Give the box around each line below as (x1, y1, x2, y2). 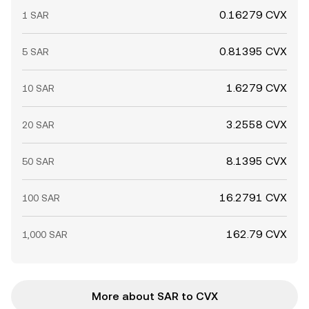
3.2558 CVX (226, 118, 287, 131)
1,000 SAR (22, 229, 68, 240)
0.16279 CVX (219, 8, 287, 21)
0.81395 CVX (219, 45, 287, 58)
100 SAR (22, 192, 60, 203)
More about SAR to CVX (91, 290, 218, 303)
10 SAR (22, 83, 54, 94)
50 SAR (22, 156, 54, 167)
